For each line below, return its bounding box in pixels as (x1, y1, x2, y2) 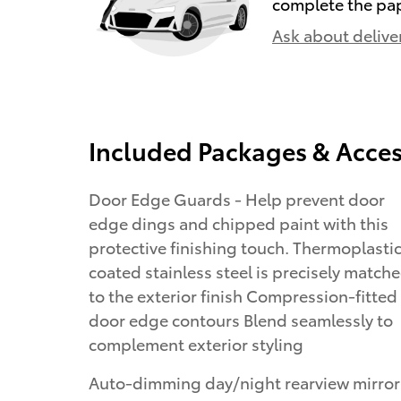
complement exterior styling (89, 332, 303, 355)
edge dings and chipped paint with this (89, 211, 388, 235)
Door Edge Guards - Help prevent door (89, 187, 385, 210)
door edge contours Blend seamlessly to (89, 308, 393, 331)
